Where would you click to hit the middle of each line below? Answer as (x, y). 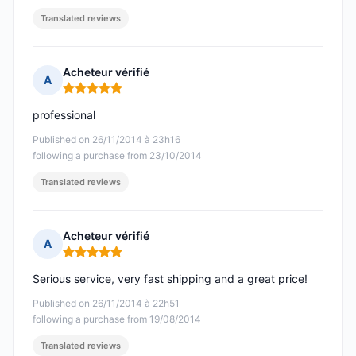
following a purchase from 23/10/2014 (117, 156)
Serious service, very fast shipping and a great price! (170, 279)
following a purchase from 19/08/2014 (117, 319)
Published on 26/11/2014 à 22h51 (106, 304)
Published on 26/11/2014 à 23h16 (106, 140)
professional (64, 115)
